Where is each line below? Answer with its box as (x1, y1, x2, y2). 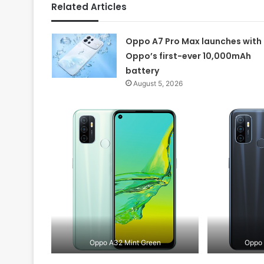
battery (125, 65, 159, 77)
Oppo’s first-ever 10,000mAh (125, 50, 251, 62)
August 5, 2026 (133, 79, 183, 88)
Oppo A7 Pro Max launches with (125, 35, 262, 48)
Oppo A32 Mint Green (89, 237, 161, 247)
